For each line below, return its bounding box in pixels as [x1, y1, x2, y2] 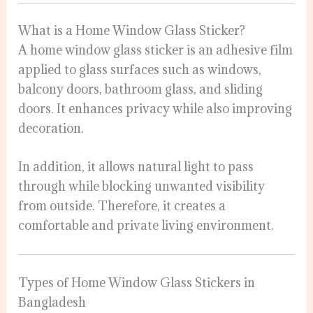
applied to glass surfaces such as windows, [18, 61, 262, 78]
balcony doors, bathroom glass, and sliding [18, 81, 263, 98]
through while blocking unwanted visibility [18, 178, 265, 195]
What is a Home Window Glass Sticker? [18, 22, 246, 39]
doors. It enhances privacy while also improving [18, 101, 293, 117]
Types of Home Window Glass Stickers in [18, 274, 256, 291]
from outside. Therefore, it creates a [18, 198, 226, 214]
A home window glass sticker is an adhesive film [18, 42, 293, 59]
